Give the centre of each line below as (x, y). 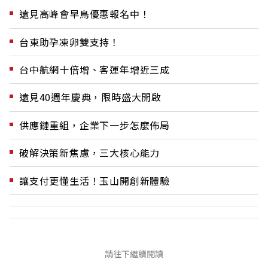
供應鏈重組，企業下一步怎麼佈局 (95, 125)
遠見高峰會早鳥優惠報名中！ (85, 14)
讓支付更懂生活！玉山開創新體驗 (95, 180)
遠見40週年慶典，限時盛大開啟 (90, 97)
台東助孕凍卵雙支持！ (69, 42)
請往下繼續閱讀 (134, 253)
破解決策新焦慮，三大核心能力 (90, 153)
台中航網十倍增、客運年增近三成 (95, 70)
